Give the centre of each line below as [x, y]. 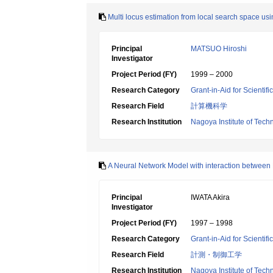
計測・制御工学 [216, 255]
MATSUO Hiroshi [219, 49]
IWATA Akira [210, 197]
